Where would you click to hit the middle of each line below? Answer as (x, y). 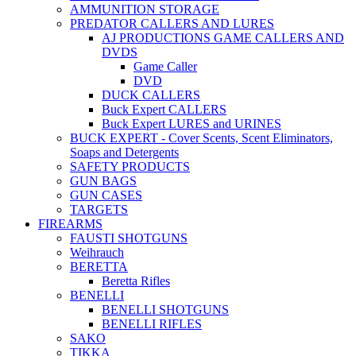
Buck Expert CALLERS (164, 109)
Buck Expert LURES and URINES (192, 124)
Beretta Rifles (136, 281)
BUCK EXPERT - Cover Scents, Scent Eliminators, (201, 138)
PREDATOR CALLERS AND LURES (172, 23)
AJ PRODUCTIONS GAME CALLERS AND (223, 38)
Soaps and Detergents (124, 152)
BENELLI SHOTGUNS (165, 310)
